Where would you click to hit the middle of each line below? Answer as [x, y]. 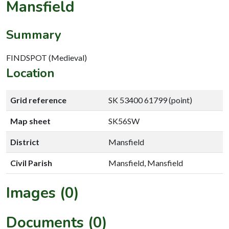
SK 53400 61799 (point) [150, 100]
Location [30, 73]
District [25, 142]
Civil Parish [31, 163]
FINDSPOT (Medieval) [47, 57]
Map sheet [30, 121]
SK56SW [124, 121]
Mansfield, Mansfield [146, 163]
